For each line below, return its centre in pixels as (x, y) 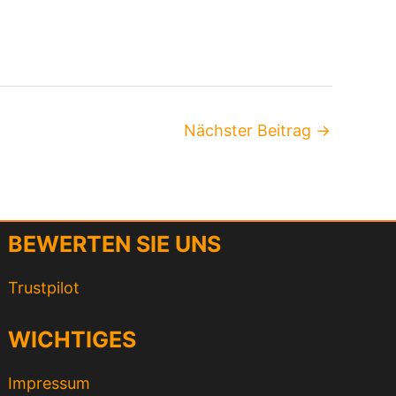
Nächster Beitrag (250, 130)
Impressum (49, 383)
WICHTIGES (72, 339)
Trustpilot (44, 288)
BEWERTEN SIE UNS (115, 244)
